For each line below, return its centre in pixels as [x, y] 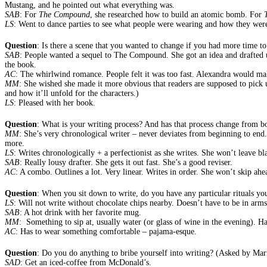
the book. [21, 64]
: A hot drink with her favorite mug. [80, 212]
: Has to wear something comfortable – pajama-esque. [106, 231]
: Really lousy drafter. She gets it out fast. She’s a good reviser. [126, 162]
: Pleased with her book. [55, 103]
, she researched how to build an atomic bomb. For [177, 14]
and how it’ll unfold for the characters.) [72, 93]
